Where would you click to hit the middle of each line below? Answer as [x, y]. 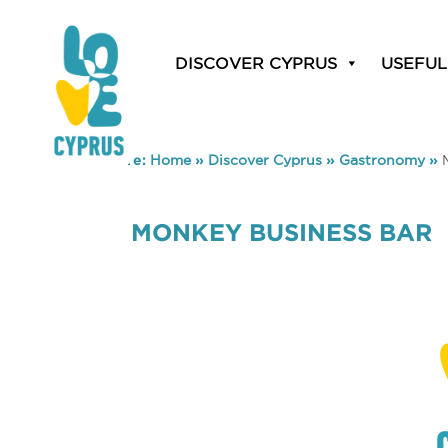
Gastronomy [382, 160]
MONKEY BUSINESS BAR [282, 232]
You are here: [101, 160]
